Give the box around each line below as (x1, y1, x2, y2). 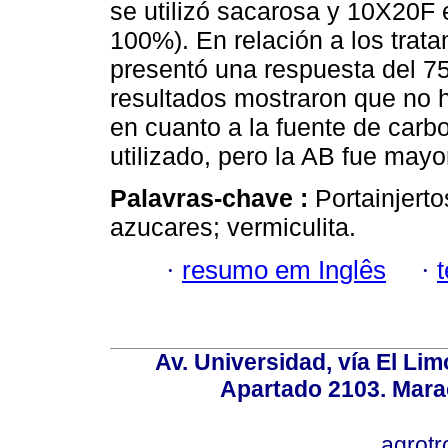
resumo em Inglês (182, 255, 386, 284)
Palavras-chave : (110, 184, 315, 213)
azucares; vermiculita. (110, 213, 356, 242)
